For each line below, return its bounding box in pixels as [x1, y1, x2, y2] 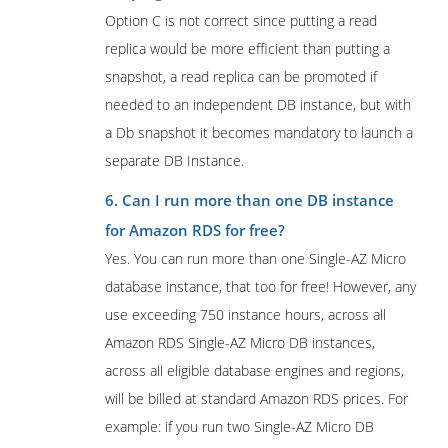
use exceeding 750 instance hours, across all [105, 305, 386, 324]
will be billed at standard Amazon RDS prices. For [105, 389, 408, 408]
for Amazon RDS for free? [105, 220, 285, 240]
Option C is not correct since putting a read [105, 11, 377, 30]
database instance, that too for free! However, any [105, 277, 416, 296]
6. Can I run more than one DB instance [105, 190, 394, 210]
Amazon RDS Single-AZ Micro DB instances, [105, 333, 375, 352]
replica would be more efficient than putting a [105, 39, 390, 58]
